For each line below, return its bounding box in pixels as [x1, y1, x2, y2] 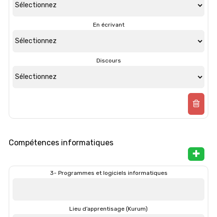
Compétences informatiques [9, 138, 113, 147]
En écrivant [93, 21, 124, 28]
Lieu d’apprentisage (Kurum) [69, 205, 148, 212]
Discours [96, 57, 121, 64]
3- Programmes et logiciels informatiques [49, 169, 168, 176]
